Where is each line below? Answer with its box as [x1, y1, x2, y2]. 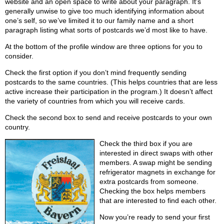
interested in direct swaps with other [99, 149, 213, 157]
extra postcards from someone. [99, 177, 199, 186]
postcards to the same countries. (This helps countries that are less [5, 78, 217, 86]
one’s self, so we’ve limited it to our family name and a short [5, 16, 193, 25]
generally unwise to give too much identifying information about [5, 7, 204, 15]
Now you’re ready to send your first [99, 213, 210, 221]
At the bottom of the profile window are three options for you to [5, 42, 202, 51]
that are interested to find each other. [99, 196, 217, 205]
